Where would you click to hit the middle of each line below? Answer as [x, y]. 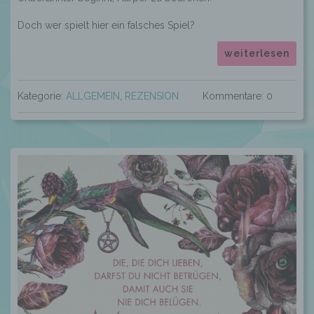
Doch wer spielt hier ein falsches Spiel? [106, 25]
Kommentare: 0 [238, 96]
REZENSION [152, 96]
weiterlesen [257, 53]
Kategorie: [42, 96]
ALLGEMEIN [93, 96]
